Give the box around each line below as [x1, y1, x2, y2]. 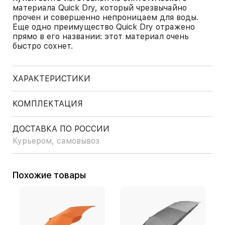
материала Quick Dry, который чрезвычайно [13, 3, 187, 13]
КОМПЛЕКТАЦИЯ [13, 99, 83, 108]
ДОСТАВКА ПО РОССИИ [13, 124, 109, 134]
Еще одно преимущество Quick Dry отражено [13, 22, 195, 32]
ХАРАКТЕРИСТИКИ [13, 74, 90, 83]
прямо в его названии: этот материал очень [13, 32, 189, 41]
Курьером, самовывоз [13, 136, 99, 146]
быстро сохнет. [13, 41, 73, 51]
